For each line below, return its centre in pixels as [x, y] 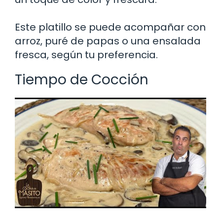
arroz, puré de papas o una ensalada [108, 41]
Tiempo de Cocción [82, 80]
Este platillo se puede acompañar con [110, 27]
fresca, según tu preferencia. [86, 55]
